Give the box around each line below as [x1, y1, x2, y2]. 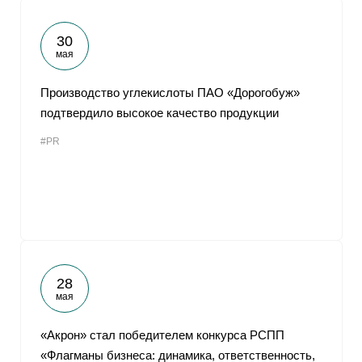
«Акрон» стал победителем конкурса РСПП [40, 328, 284, 342]
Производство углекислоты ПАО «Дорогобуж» [40, 86, 300, 99]
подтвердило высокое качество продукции [40, 106, 279, 120]
